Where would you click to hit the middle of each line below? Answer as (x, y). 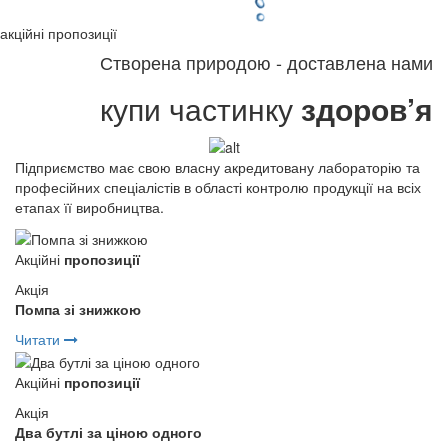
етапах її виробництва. (89, 206)
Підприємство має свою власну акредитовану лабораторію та (217, 166)
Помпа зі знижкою (78, 309)
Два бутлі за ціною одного (108, 431)
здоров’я (367, 108)
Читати (39, 339)
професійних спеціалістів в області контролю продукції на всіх (218, 186)
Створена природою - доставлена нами (266, 61)
